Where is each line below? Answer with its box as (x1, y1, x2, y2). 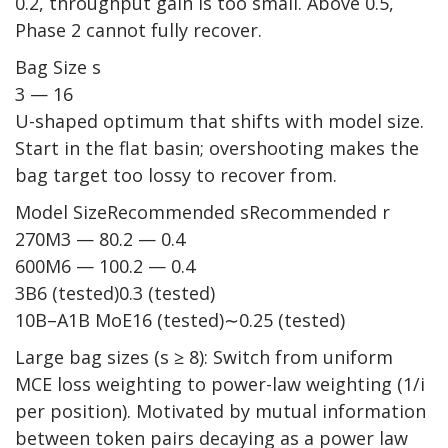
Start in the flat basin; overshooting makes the (15, 136, 419, 161)
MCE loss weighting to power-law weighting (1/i (15, 372, 425, 397)
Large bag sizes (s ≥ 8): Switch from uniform (15, 345, 393, 370)
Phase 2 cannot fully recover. (15, 18, 262, 43)
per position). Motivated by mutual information (15, 399, 426, 424)
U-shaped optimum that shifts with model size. (15, 109, 424, 134)
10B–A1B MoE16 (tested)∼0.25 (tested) (15, 308, 345, 333)
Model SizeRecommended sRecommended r (15, 200, 390, 225)
